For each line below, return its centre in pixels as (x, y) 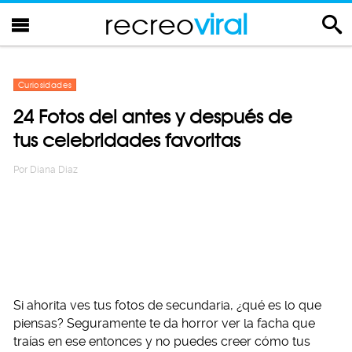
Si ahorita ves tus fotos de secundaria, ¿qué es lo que (167, 305)
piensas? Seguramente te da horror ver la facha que (164, 323)
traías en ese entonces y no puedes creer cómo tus (162, 341)
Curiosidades (45, 85)
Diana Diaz (54, 170)
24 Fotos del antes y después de (153, 117)
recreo (149, 24)
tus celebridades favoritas (127, 140)
